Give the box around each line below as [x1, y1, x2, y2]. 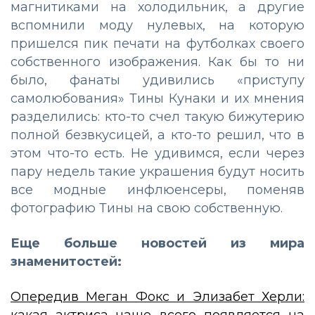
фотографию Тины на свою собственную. [11, 200, 283, 216]
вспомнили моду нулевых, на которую [11, 17, 304, 33]
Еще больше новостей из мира [11, 235, 304, 251]
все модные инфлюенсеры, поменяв [11, 181, 304, 198]
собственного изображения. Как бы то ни [11, 53, 304, 70]
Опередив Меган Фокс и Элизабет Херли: [11, 288, 304, 304]
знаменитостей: [11, 253, 125, 269]
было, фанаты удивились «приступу [11, 72, 304, 88]
